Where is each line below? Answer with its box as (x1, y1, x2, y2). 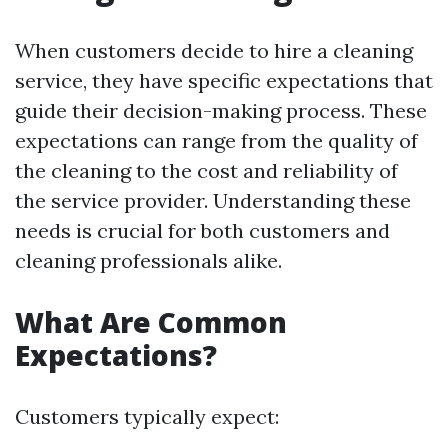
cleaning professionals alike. (15, 248, 282, 273)
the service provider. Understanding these (15, 188, 411, 213)
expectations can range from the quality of (15, 128, 418, 153)
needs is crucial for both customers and (15, 218, 390, 243)
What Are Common (15, 303, 287, 341)
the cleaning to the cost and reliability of (15, 158, 398, 183)
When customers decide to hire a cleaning (15, 38, 413, 63)
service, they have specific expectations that (15, 68, 433, 93)
